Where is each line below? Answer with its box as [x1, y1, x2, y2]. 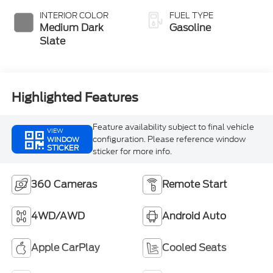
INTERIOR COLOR [39, 10, 108, 22]
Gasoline [169, 21, 211, 35]
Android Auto [162, 208, 226, 223]
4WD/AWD [30, 208, 85, 223]
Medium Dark [39, 21, 104, 35]
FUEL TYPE [169, 10, 213, 22]
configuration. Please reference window [92, 133, 246, 145]
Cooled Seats [162, 240, 226, 255]
